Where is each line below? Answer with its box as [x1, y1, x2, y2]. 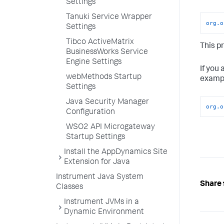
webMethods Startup [66, 73, 141, 81]
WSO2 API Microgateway [66, 123, 155, 131]
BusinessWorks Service [66, 48, 148, 56]
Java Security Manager [66, 98, 149, 106]
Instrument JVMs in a [64, 198, 139, 206]
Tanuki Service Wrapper [66, 13, 152, 21]
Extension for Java [64, 158, 130, 166]
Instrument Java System [56, 173, 143, 181]
